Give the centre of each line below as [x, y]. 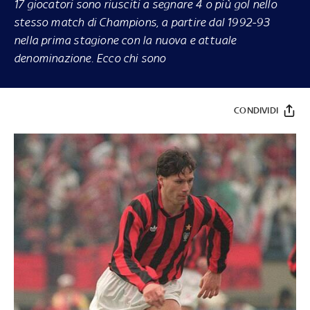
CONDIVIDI [256, 110]
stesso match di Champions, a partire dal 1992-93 [142, 22]
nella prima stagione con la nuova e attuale [125, 40]
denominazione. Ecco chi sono [90, 58]
